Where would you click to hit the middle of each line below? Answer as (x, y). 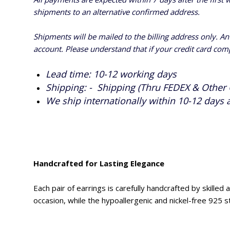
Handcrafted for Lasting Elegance (99, 163)
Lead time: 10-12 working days (111, 74)
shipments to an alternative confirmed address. (117, 12)
